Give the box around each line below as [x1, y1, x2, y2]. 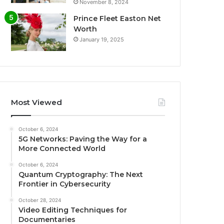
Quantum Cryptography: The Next [18, 170, 143, 179]
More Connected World [18, 144, 106, 153]
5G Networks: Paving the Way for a [18, 134, 147, 144]
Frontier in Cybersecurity [18, 179, 111, 189]
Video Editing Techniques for [18, 205, 127, 215]
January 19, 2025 [79, 36, 124, 43]
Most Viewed [11, 97, 62, 107]
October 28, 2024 [18, 197, 61, 203]
